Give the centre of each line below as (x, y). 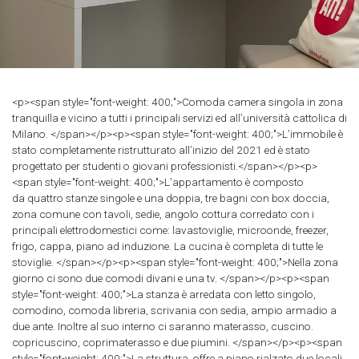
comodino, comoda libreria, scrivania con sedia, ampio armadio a (174, 311)
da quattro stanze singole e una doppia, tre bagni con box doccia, (171, 198)
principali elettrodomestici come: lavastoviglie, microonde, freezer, (170, 230)
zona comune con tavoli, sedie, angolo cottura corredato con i (163, 214)
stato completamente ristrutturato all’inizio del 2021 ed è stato (161, 150)
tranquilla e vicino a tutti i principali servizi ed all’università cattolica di (179, 118)
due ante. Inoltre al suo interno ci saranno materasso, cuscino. (163, 327)
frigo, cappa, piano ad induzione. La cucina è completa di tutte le (167, 246)
